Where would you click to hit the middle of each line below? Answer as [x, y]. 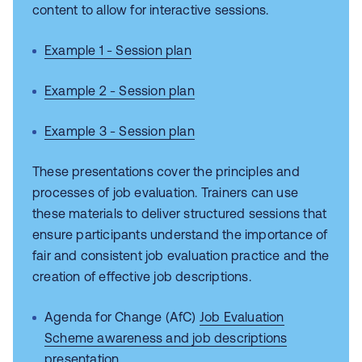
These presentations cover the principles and [166, 171]
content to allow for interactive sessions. [151, 10]
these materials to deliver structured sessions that [180, 213]
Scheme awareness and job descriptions [166, 338]
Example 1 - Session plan [118, 50]
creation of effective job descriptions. [142, 276]
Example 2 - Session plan [120, 90]
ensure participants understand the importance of [180, 234]
